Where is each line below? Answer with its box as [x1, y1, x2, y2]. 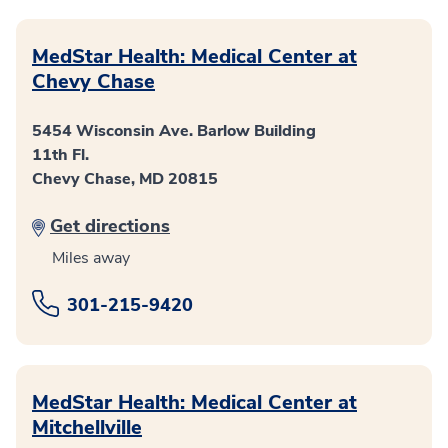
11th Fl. [32, 144, 89, 166]
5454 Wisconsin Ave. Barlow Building [32, 120, 316, 142]
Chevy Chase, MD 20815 [32, 168, 218, 190]
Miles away [52, 247, 130, 269]
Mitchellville [32, 414, 142, 441]
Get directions [50, 214, 170, 238]
